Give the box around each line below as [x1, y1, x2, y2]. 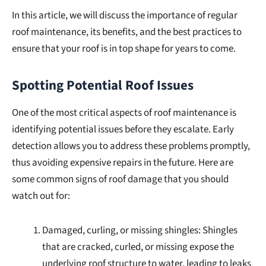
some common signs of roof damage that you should [12, 172, 229, 186]
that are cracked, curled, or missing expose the [42, 239, 234, 254]
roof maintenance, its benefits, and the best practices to [12, 24, 242, 39]
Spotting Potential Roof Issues [12, 75, 194, 95]
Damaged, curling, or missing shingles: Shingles [42, 223, 237, 237]
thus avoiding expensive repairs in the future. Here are [12, 155, 233, 170]
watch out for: [12, 188, 70, 203]
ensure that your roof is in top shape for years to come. [12, 41, 236, 56]
